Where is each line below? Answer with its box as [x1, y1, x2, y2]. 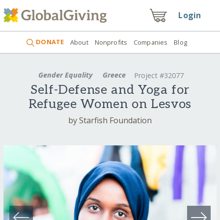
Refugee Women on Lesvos [28, 97, 192, 112]
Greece [101, 70, 128, 80]
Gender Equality [36, 70, 95, 80]
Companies [134, 37, 168, 47]
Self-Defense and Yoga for [30, 82, 190, 98]
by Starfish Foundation [68, 114, 152, 126]
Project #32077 [134, 71, 184, 81]
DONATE [34, 37, 64, 47]
